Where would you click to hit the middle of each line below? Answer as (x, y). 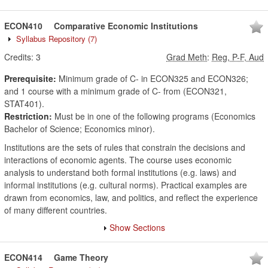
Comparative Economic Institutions (126, 26)
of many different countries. (56, 210)
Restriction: (28, 116)
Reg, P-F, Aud (238, 57)
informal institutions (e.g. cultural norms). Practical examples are (126, 185)
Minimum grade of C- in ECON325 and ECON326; (152, 78)
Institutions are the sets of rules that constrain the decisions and (125, 147)
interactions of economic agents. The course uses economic (118, 160)
